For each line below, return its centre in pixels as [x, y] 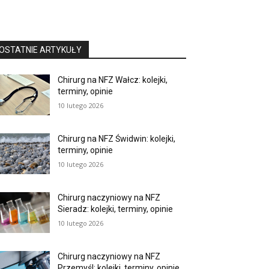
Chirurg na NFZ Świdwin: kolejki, [117, 139]
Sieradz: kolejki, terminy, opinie [116, 209]
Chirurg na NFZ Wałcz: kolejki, [113, 80]
